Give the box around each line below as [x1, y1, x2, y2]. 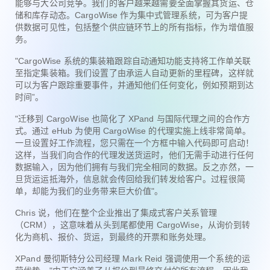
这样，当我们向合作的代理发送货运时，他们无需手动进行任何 [15, 149, 254, 160]
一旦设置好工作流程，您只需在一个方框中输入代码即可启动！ [15, 137, 254, 148]
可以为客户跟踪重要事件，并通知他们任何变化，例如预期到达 [15, 80, 254, 90]
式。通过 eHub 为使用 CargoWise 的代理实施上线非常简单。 [15, 125, 251, 136]
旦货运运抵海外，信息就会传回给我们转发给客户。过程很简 [15, 174, 245, 184]
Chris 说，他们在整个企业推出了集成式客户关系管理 [15, 207, 217, 218]
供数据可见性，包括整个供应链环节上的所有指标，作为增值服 [15, 22, 254, 32]
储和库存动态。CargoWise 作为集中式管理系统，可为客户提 [15, 10, 248, 20]
